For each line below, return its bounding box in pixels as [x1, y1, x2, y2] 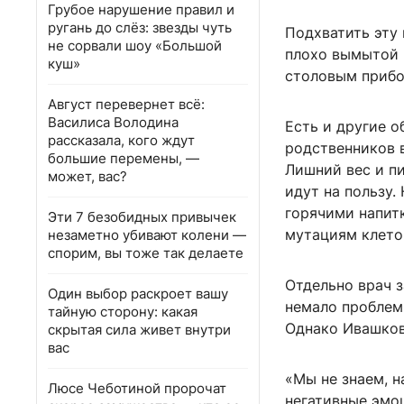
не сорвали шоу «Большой [48, 37, 222, 54]
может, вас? [48, 168, 127, 185]
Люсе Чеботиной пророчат [48, 380, 226, 397]
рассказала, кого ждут [48, 132, 195, 149]
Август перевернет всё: [48, 96, 205, 113]
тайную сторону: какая [48, 303, 197, 320]
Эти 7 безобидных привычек [48, 208, 236, 225]
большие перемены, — [48, 150, 199, 167]
